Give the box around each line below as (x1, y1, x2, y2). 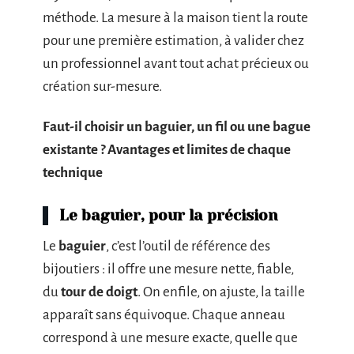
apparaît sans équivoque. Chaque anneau (43, 307, 285, 322)
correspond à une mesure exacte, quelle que (43, 330, 298, 345)
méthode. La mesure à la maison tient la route (43, 9, 308, 25)
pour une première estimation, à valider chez (43, 32, 304, 48)
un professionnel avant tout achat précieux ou (43, 55, 309, 71)
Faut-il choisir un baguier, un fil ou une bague (43, 119, 311, 134)
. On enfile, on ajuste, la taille (137, 284, 305, 299)
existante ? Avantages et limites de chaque (43, 142, 291, 157)
